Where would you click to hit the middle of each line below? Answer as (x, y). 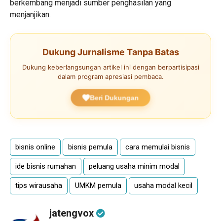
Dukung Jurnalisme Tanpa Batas (110, 52)
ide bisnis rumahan (46, 166)
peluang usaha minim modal (134, 166)
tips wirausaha (39, 185)
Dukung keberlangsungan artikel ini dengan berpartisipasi (110, 67)
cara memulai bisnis (158, 147)
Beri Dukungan (114, 98)
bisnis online (35, 147)
